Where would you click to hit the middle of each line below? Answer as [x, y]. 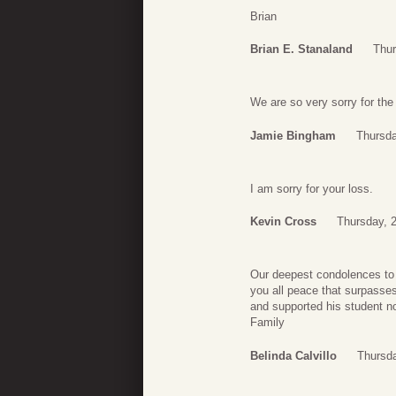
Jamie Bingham [293, 135]
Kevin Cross [283, 222]
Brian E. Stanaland [301, 49]
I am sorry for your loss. [312, 188]
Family [267, 323]
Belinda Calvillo [293, 355]
